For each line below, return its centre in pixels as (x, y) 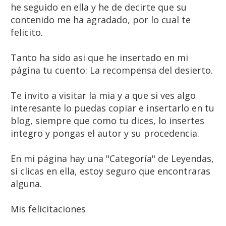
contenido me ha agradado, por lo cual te (101, 20)
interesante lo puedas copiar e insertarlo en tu (112, 108)
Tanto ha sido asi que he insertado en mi (99, 58)
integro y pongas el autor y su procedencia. (105, 133)
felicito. (27, 33)
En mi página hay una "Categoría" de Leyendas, (112, 159)
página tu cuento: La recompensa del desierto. (112, 70)
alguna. (26, 184)
